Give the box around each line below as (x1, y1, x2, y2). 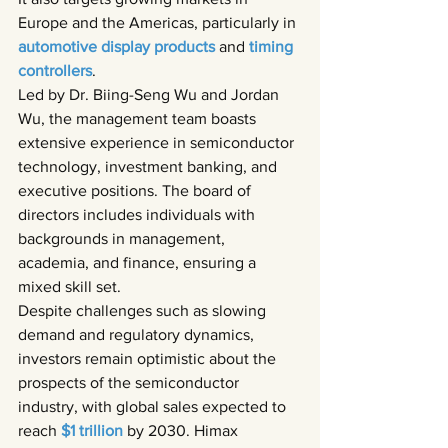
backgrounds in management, (18, 230, 229, 247)
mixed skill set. (18, 278, 121, 295)
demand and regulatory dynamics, (18, 326, 258, 343)
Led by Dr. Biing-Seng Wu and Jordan (18, 86, 283, 103)
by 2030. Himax (127, 422, 242, 439)
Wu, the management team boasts (18, 110, 260, 127)
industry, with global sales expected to (18, 398, 290, 415)
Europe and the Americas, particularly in (18, 14, 300, 31)
